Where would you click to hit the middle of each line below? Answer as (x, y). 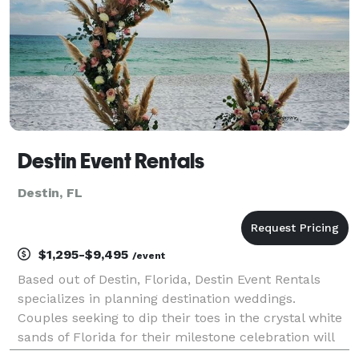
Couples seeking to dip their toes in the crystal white (180, 317)
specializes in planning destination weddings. (157, 298)
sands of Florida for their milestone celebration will (176, 337)
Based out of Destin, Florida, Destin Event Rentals (169, 279)
